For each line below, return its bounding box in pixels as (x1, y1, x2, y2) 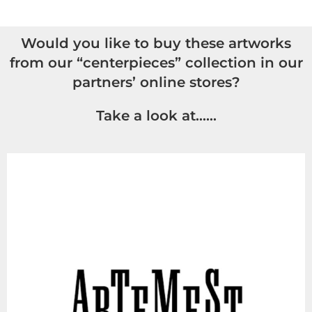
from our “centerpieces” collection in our (9, 54, 303, 71)
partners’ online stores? (72, 73, 240, 91)
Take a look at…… (95, 107, 217, 124)
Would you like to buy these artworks (21, 34, 291, 52)
